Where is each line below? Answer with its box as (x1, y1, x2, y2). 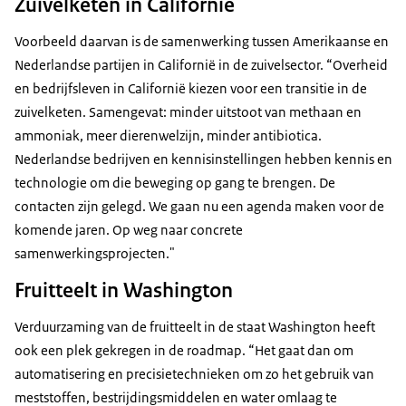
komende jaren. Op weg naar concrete (14, 221, 243, 239)
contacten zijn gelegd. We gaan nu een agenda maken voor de (14, 198, 384, 216)
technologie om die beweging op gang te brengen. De (14, 174, 335, 192)
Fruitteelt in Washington (14, 276, 233, 304)
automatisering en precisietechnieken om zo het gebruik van (14, 365, 374, 383)
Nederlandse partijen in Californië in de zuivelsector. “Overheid (14, 56, 388, 74)
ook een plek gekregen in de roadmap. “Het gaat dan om (14, 342, 353, 360)
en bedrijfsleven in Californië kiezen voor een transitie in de (14, 80, 367, 98)
